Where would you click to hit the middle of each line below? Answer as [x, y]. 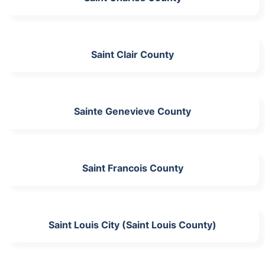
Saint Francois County [132, 168]
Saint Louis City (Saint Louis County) [132, 224]
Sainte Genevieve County [132, 111]
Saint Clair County [132, 54]
